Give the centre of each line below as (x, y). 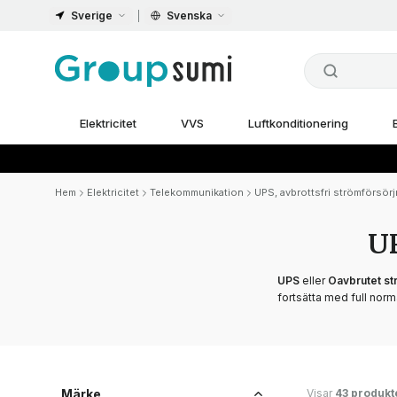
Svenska (189, 15)
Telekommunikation (197, 192)
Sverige (92, 15)
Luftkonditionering (298, 123)
